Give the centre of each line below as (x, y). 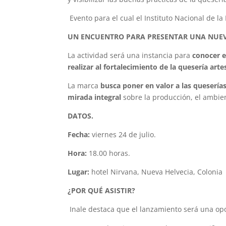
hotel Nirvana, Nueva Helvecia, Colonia (156, 172)
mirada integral (96, 97)
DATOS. (81, 116)
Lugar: (79, 172)
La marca (84, 86)
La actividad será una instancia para (130, 55)
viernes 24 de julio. (123, 135)
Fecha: (79, 135)
